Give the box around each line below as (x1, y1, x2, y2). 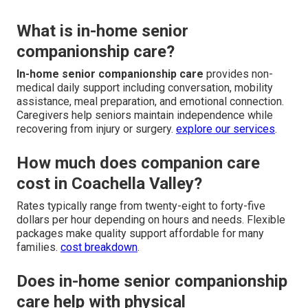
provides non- (203, 67, 273, 81)
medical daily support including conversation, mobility (16, 81, 273, 95)
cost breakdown (60, 241, 137, 254)
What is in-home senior (16, 21, 188, 41)
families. (16, 241, 60, 254)
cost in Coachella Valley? (16, 174, 202, 194)
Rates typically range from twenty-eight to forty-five (16, 199, 265, 213)
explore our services (176, 122, 275, 136)
